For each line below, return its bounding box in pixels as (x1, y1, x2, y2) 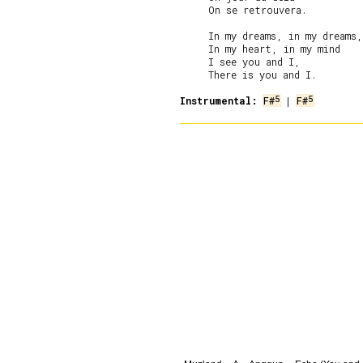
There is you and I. (180, 68, 317, 81)
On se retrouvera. (180, 3, 307, 16)
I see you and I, (180, 55, 301, 68)
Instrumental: (180, 94, 258, 107)
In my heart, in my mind (180, 42, 340, 55)
